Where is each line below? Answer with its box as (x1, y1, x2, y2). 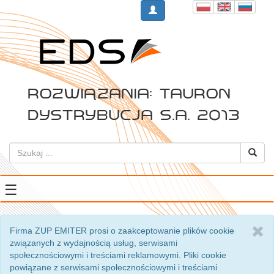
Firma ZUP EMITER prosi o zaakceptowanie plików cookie (10, 226, 234, 235)
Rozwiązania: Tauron (28, 83, 231, 102)
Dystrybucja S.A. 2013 (28, 104, 240, 124)
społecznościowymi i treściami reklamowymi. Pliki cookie (10, 250, 226, 260)
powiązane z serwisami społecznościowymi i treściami (10, 262, 217, 272)
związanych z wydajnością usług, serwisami (10, 238, 177, 248)
